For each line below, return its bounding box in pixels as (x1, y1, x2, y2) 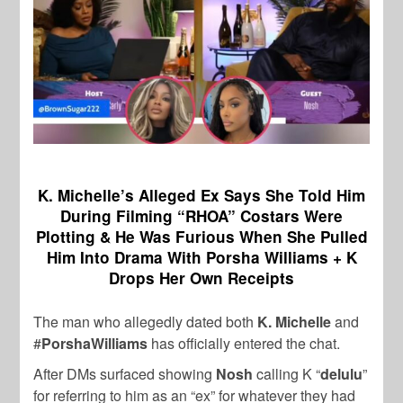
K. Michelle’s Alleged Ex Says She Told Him (38, 184, 365, 207)
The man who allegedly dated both (33, 311, 258, 333)
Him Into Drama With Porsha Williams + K (46, 246, 357, 269)
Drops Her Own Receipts (109, 267, 294, 290)
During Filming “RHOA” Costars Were (60, 205, 343, 228)
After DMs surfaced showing (33, 363, 217, 385)
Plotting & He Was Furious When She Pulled (35, 226, 368, 248)
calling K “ (253, 363, 321, 385)
